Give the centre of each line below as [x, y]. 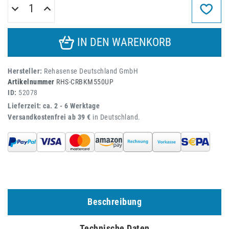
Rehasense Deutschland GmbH [91, 71]
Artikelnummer [31, 82]
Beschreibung [114, 202]
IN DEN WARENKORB [124, 42]
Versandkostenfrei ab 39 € [49, 117]
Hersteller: [26, 71]
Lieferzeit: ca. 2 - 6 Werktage [54, 106]
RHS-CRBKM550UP [85, 82]
